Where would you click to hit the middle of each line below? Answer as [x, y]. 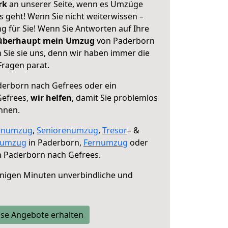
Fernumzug [106, 142]
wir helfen [51, 98]
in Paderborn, [55, 142]
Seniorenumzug [67, 130]
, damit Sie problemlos [115, 98]
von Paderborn [125, 41]
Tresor [115, 130]
